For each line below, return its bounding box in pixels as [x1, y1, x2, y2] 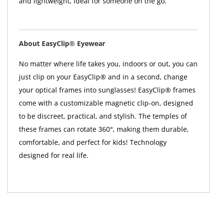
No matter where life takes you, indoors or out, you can [18, 59, 198, 68]
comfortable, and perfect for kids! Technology [18, 137, 167, 147]
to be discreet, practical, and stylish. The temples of [18, 111, 187, 121]
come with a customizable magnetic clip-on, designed [18, 98, 193, 108]
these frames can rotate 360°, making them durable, [18, 124, 189, 134]
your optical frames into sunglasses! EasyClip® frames [18, 85, 196, 94]
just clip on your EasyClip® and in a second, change [18, 72, 187, 81]
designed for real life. [18, 150, 89, 160]
